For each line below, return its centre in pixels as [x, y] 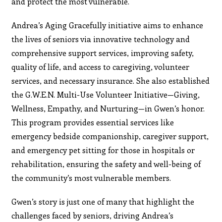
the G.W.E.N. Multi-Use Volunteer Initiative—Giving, [106, 94]
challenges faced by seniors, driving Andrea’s [93, 215]
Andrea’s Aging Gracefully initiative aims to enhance [108, 25]
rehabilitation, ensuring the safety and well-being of [106, 164]
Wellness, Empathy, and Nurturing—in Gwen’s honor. [108, 108]
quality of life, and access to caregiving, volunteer [101, 66]
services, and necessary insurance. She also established [111, 80]
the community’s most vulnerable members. [91, 177]
